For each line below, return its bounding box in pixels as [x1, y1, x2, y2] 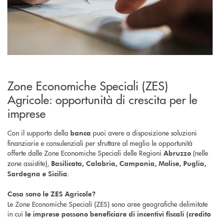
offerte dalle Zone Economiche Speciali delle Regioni [7, 148, 164, 158]
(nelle [193, 148, 208, 158]
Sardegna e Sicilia [7, 169, 67, 179]
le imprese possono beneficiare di [25, 209, 135, 219]
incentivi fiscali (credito [137, 209, 211, 219]
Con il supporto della [7, 128, 70, 138]
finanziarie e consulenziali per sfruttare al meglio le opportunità [7, 138, 192, 148]
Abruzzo [164, 148, 193, 158]
